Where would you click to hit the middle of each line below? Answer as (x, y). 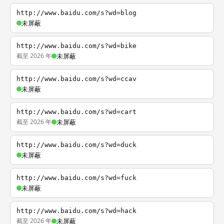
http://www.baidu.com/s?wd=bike (76, 46)
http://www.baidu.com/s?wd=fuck (76, 178)
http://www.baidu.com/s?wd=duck (76, 145)
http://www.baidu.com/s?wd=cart (76, 112)
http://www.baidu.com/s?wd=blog (76, 13)
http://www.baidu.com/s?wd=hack (76, 211)
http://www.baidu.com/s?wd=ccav (76, 79)
